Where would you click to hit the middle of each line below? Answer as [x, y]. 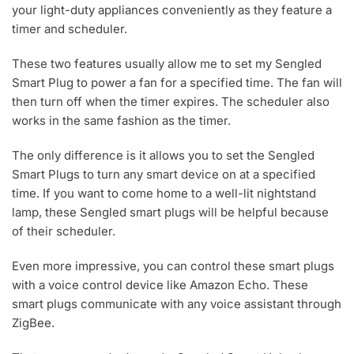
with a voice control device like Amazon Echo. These [160, 285]
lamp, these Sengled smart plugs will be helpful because [170, 213]
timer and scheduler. [70, 29]
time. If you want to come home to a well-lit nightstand [164, 194]
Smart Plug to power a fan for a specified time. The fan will [177, 83]
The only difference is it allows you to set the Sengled [163, 156]
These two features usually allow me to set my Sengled [167, 64]
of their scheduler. [64, 232]
